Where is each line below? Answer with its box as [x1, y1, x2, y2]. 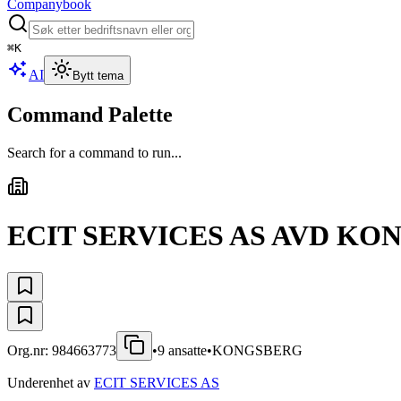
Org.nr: [7, 342, 52, 358]
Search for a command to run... [7, 144, 182, 160]
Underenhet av [7, 374, 90, 390]
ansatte [165, 342, 207, 358]
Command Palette [7, 102, 173, 126]
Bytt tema [73, 69, 124, 82]
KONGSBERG [212, 342, 303, 358]
